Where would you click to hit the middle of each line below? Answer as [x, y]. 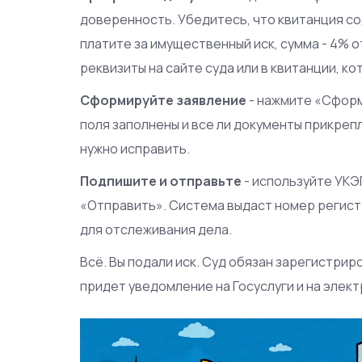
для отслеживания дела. [156, 229]
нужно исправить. [135, 148]
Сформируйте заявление [164, 100]
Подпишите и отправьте [161, 181]
